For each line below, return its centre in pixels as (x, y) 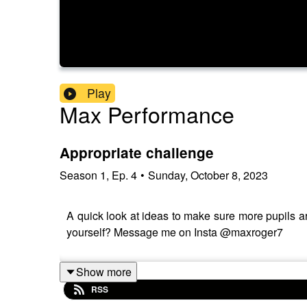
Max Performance (147, 114)
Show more (104, 271)
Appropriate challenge (137, 153)
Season (78, 175)
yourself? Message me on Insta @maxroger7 (175, 232)
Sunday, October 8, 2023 (208, 175)
